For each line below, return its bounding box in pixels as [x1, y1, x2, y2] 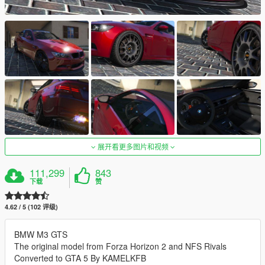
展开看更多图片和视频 [95, 141, 170, 152]
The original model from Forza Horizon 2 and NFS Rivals [14, 240, 227, 253]
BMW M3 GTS [14, 228, 67, 241]
